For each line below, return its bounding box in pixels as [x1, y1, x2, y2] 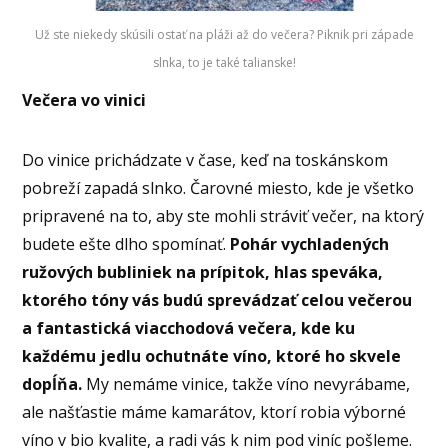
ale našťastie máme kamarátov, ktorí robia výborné [22, 401, 407, 424]
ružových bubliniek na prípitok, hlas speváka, [22, 261, 384, 284]
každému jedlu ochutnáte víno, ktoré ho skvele [22, 345, 402, 368]
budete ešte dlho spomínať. [22, 233, 231, 256]
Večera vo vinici [22, 89, 147, 112]
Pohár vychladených [230, 233, 390, 256]
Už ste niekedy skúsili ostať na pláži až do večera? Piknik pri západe [34, 25, 414, 43]
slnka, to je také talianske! [152, 53, 296, 71]
